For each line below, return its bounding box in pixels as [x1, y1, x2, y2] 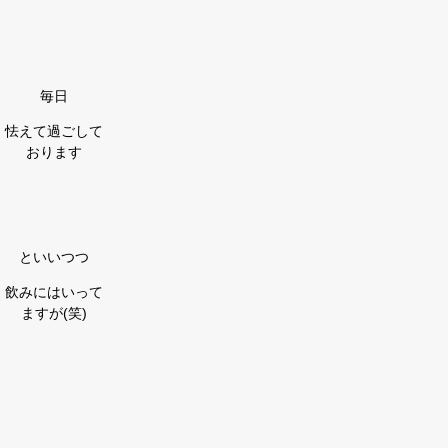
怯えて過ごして [5, 123, 103, 139]
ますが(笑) [21, 305, 87, 321]
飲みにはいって [5, 284, 103, 300]
